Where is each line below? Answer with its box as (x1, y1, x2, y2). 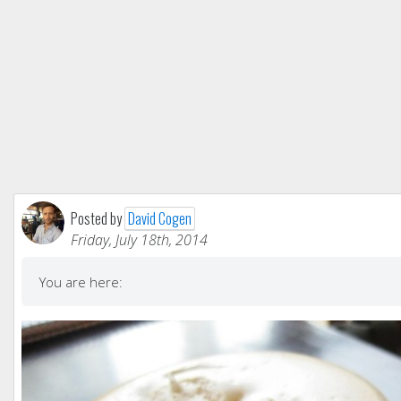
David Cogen (128, 207, 192, 229)
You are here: (39, 272, 123, 291)
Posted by (71, 207, 124, 229)
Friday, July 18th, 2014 (71, 229, 208, 250)
